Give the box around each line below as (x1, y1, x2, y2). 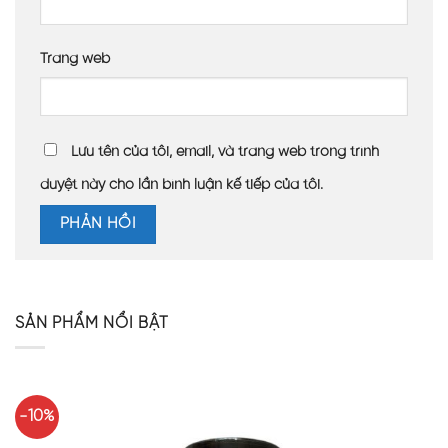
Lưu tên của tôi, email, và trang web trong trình (71, 144, 379, 161)
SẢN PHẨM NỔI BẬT (15, 314, 169, 332)
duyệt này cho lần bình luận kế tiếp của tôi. (40, 177, 323, 194)
